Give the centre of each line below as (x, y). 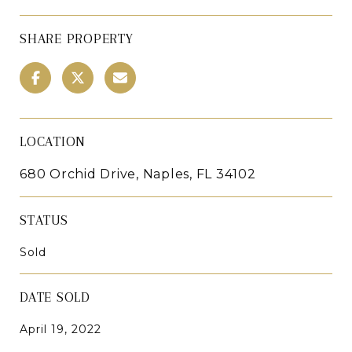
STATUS (44, 220)
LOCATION (53, 141)
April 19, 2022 (60, 329)
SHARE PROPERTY (77, 38)
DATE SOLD (55, 297)
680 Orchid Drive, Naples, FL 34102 (138, 174)
